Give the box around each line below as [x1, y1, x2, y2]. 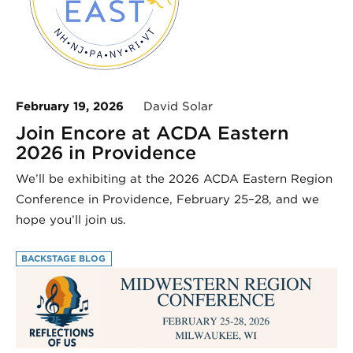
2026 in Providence [16, 140, 196, 164]
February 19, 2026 [16, 98, 124, 113]
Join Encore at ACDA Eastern [16, 121, 289, 144]
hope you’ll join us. [16, 212, 126, 227]
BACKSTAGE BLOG [21, 253, 106, 265]
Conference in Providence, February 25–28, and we [16, 191, 319, 206]
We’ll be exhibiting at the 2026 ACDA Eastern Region [16, 171, 333, 186]
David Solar [124, 98, 213, 113]
